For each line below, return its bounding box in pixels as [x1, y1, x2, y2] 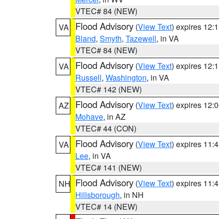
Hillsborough [75, 189, 120, 200]
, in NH [120, 189, 144, 200]
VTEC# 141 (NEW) [75, 162, 142, 173]
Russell [75, 72, 102, 83]
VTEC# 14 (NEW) [75, 201, 137, 212]
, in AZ [103, 111, 126, 122]
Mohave [75, 111, 103, 122]
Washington [106, 72, 147, 83]
